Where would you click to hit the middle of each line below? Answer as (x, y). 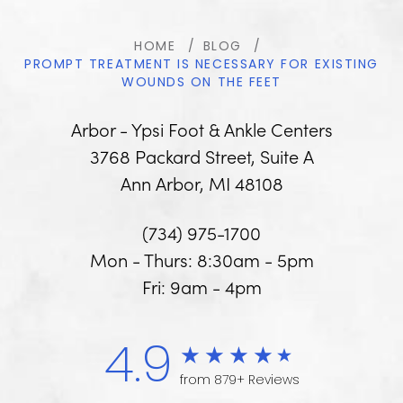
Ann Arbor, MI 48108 (201, 183)
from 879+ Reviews (239, 381)
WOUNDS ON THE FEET (201, 84)
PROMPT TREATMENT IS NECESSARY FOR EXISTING (201, 66)
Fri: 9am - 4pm (201, 287)
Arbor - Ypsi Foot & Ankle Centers (201, 129)
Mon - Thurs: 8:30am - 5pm (201, 260)
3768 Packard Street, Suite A (201, 156)
